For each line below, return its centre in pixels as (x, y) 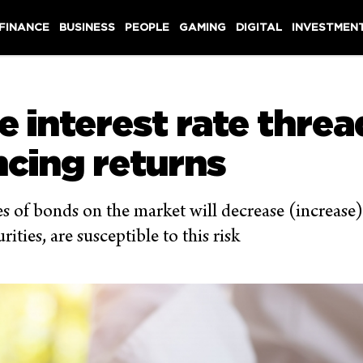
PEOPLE (147, 27)
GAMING (203, 27)
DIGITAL (259, 27)
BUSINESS (88, 27)
